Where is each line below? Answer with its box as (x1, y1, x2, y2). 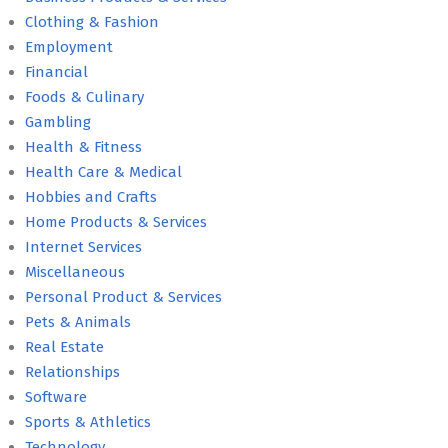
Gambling (25, 112, 91, 131)
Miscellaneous (25, 262, 125, 281)
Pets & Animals (25, 312, 131, 331)
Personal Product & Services (25, 287, 222, 306)
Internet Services (25, 237, 142, 256)
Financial (25, 62, 88, 81)
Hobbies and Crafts (25, 187, 157, 206)
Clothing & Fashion (25, 12, 159, 31)
